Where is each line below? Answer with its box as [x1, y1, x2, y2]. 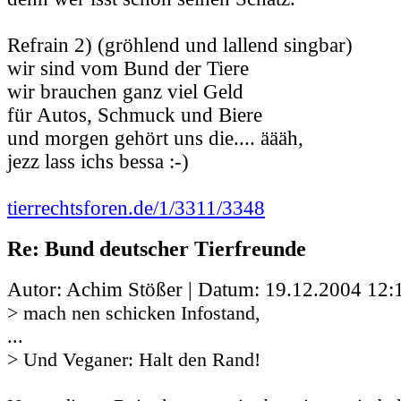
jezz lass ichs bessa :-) [7, 149, 189, 173]
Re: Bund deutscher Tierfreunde [7, 236, 306, 261]
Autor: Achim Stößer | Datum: [7, 278, 265, 302]
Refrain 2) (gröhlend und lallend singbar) [7, 33, 353, 56]
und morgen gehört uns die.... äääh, [7, 126, 303, 149]
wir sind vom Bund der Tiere [7, 56, 249, 80]
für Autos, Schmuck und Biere [7, 103, 262, 126]
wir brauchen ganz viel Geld [7, 80, 243, 103]
